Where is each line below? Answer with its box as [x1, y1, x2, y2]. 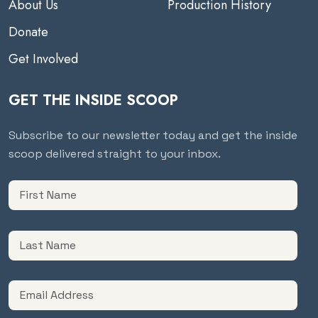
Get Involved [9, 50, 78, 68]
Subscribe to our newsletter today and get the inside [9, 128, 297, 143]
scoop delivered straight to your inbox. [9, 147, 221, 161]
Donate [9, 23, 48, 41]
